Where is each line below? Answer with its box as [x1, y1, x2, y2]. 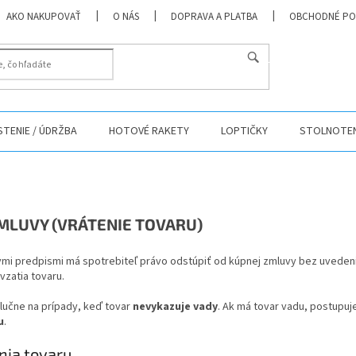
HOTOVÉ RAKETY [109, 123, 189, 139]
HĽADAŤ [259, 52, 299, 66]
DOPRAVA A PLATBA [171, 10, 258, 24]
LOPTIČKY [221, 123, 268, 139]
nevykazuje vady [133, 299, 218, 315]
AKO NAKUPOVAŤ [6, 10, 82, 24]
